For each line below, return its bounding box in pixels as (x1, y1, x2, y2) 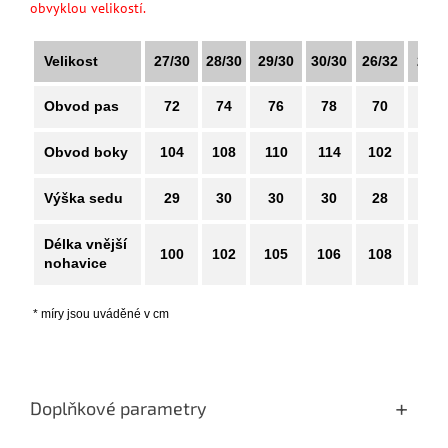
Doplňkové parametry (30, 397, 207, 420)
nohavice (44, 255, 107, 272)
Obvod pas (44, 98, 119, 115)
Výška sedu (44, 190, 123, 207)
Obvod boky (44, 144, 128, 161)
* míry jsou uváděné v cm (30, 307, 169, 322)
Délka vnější (44, 236, 127, 253)
